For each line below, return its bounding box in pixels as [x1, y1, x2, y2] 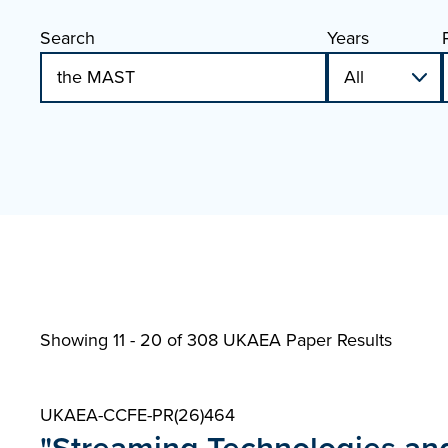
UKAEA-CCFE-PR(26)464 [40, 402, 235, 428]
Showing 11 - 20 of [40, 327, 187, 353]
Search [40, 25, 95, 51]
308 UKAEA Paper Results [187, 327, 392, 353]
